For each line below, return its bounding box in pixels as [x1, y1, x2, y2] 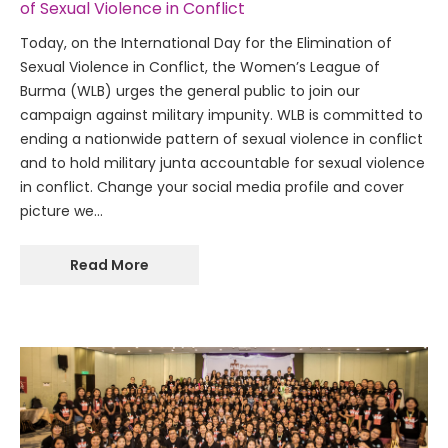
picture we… [20, 201, 103, 222]
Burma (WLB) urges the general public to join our [20, 81, 360, 102]
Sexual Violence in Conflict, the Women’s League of [20, 57, 380, 78]
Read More [70, 255, 149, 276]
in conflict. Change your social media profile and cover [20, 177, 404, 198]
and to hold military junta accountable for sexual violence [20, 153, 425, 174]
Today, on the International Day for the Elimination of [20, 33, 392, 54]
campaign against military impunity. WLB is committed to [20, 105, 423, 126]
